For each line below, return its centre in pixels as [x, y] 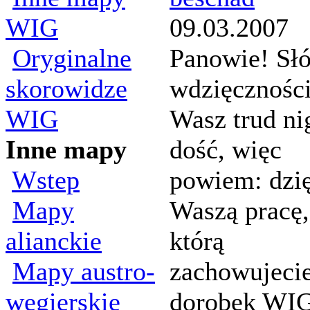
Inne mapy [66, 149]
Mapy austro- [84, 271]
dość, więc [226, 149]
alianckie [54, 241]
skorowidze [66, 89]
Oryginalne [72, 58]
